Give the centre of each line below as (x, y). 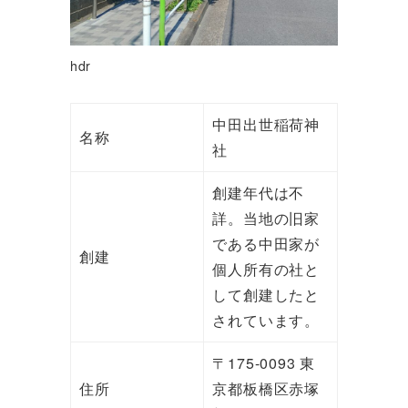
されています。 (266, 321)
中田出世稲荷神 (266, 125)
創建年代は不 (259, 193)
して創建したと (266, 295)
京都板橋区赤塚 (266, 389)
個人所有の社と (266, 270)
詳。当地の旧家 (266, 219)
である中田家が (266, 244)
